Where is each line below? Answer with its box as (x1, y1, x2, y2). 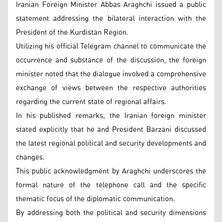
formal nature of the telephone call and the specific (16, 177, 206, 192)
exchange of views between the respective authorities (16, 80, 206, 95)
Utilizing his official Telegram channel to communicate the (16, 39, 206, 54)
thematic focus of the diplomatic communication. (16, 191, 175, 206)
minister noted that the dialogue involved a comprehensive (16, 66, 206, 81)
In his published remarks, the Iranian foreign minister (16, 108, 206, 123)
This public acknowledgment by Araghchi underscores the (16, 164, 206, 178)
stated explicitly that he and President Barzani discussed (16, 122, 206, 137)
